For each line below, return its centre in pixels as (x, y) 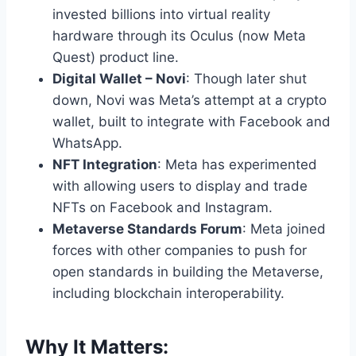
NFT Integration (105, 165)
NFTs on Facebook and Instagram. (163, 208)
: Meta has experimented (237, 165)
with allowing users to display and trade (180, 186)
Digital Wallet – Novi (119, 79)
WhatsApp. (87, 143)
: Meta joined (284, 229)
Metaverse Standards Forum (147, 229)
